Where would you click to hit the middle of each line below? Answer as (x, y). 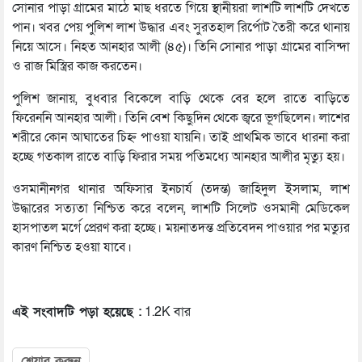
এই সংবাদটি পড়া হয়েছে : (77, 311)
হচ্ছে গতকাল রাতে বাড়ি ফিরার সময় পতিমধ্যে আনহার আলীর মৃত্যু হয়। (179, 156)
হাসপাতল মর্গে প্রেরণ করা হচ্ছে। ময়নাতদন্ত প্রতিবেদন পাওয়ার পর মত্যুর (181, 227)
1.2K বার (166, 311)
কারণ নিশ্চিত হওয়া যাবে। (72, 247)
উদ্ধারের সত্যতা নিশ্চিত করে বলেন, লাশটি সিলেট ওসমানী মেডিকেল (181, 208)
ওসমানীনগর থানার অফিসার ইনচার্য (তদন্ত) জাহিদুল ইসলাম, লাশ (181, 189)
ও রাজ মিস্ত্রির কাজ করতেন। (77, 66)
